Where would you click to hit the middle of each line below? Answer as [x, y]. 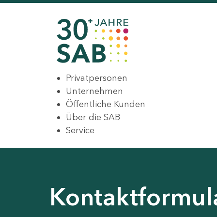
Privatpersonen [97, 78]
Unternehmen [94, 91]
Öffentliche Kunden [106, 104]
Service [80, 131]
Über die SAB [93, 117]
